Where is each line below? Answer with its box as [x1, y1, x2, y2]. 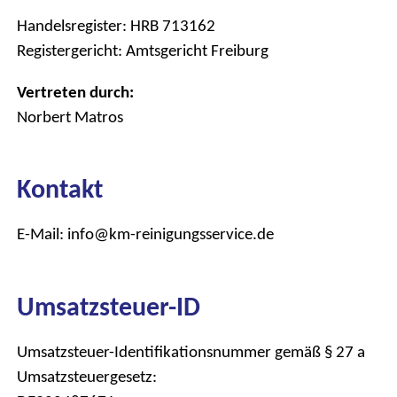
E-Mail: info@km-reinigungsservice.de [17, 223, 274, 245]
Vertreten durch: [17, 81, 134, 102]
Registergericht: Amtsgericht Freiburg [17, 39, 269, 60]
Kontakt [17, 172, 103, 206]
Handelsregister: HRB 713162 [17, 14, 215, 35]
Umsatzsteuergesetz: [17, 365, 157, 386]
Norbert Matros [17, 105, 123, 127]
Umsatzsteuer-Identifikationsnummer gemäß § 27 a [17, 340, 365, 362]
